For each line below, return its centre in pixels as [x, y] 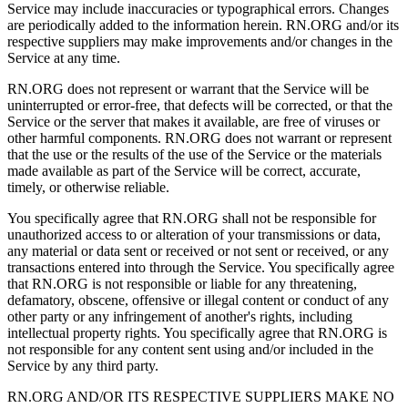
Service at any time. [66, 57]
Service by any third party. [85, 365]
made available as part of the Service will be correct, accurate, [184, 170]
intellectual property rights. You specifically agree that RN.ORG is [197, 332]
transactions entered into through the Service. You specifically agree [201, 267]
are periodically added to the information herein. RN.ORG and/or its [203, 25]
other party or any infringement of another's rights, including [180, 316]
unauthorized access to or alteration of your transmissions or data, [194, 234]
